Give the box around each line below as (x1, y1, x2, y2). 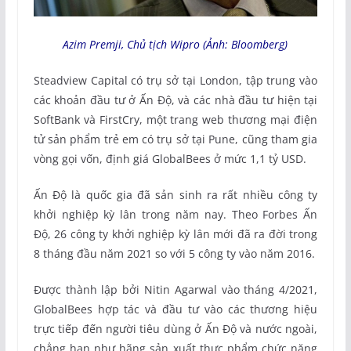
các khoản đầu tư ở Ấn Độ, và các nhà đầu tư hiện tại (33, 92, 318, 107)
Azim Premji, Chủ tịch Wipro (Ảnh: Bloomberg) (63, 36, 288, 52)
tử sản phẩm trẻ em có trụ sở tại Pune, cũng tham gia (33, 131, 318, 147)
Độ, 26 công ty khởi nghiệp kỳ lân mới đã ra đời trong (33, 226, 318, 241)
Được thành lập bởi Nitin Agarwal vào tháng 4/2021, (33, 281, 318, 297)
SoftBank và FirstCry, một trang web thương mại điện (33, 111, 318, 127)
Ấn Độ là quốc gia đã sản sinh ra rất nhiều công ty (33, 186, 318, 202)
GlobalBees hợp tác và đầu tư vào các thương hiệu (33, 301, 318, 317)
